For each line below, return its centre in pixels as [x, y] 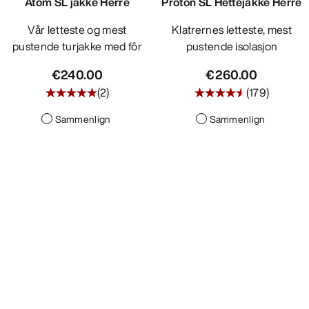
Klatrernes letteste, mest [176, 30]
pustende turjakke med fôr [77, 47]
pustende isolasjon [232, 47]
